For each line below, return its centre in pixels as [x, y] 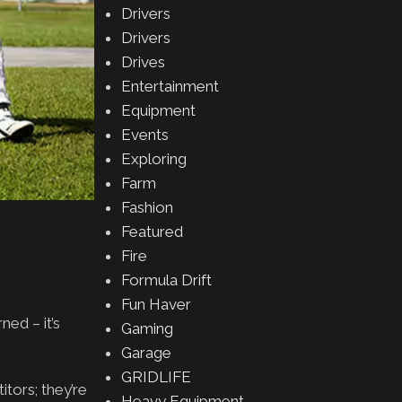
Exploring [153, 159]
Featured [152, 232]
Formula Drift [166, 280]
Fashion [147, 207]
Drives [143, 62]
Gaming [147, 328]
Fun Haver [156, 304]
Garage [146, 353]
